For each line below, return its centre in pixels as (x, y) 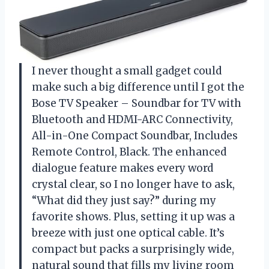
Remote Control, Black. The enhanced (129, 152)
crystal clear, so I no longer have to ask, (133, 184)
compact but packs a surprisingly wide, (133, 249)
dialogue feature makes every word (122, 168)
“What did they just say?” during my (124, 200)
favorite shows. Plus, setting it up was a (133, 216)
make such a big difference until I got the (138, 87)
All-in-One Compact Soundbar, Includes (135, 135)
